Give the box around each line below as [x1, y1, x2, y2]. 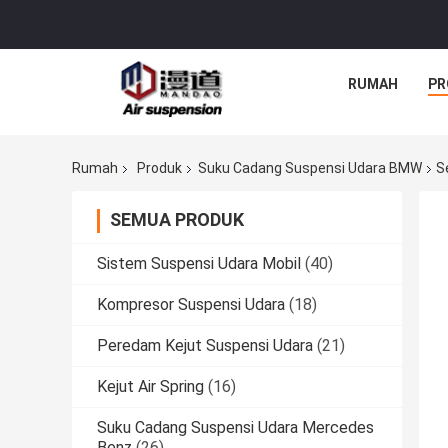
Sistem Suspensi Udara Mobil [97, 254, 301, 274]
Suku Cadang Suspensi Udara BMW [198, 160, 422, 177]
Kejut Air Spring [97, 377, 204, 397]
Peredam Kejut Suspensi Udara [97, 336, 313, 356]
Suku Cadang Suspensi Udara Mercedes [97, 418, 374, 438]
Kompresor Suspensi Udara [97, 295, 285, 315]
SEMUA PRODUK [110, 209, 244, 231]
